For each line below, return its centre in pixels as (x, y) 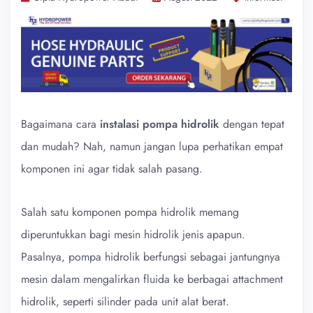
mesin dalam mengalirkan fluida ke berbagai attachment (152, 279)
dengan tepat (252, 124)
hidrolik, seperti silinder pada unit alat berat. (125, 301)
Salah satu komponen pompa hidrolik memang (130, 212)
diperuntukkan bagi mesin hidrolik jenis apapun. (133, 234)
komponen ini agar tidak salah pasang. (112, 168)
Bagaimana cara (60, 124)
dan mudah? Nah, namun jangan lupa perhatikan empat (152, 146)
